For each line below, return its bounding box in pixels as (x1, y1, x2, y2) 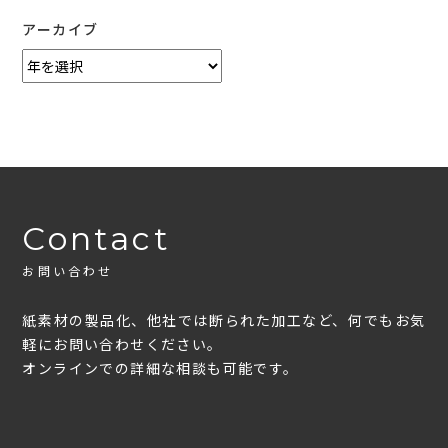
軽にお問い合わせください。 (22, 336, 223, 355)
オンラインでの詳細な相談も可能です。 (22, 360, 299, 379)
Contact (22, 219, 171, 259)
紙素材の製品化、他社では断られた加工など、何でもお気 (22, 312, 426, 331)
